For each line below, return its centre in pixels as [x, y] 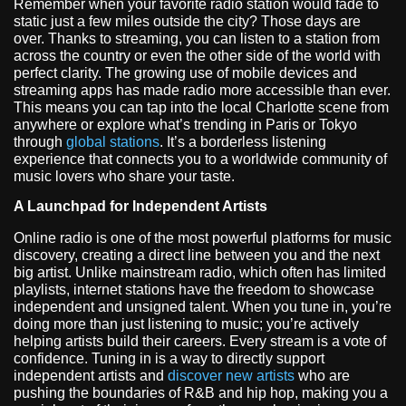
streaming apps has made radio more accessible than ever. [202, 90]
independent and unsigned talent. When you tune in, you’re [203, 307]
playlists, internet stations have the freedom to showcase [194, 290]
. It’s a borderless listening [243, 141]
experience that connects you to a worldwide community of [200, 159]
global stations [113, 141]
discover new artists [231, 376]
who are [322, 376]
